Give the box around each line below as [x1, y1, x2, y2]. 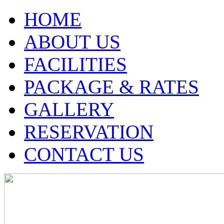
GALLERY [24, 98, 114, 120]
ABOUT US [24, 31, 120, 52]
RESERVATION [24, 121, 153, 142]
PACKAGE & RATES [24, 76, 199, 97]
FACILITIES [24, 53, 127, 75]
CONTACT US [24, 143, 144, 165]
